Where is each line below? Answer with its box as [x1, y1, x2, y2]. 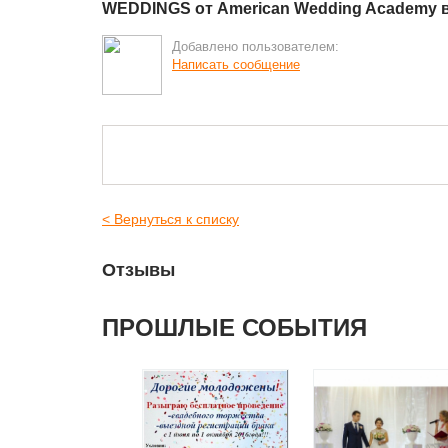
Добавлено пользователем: [172, 39, 339, 54]
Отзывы [102, 260, 175, 280]
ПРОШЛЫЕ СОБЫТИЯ [102, 314, 367, 341]
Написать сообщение [172, 57, 300, 72]
